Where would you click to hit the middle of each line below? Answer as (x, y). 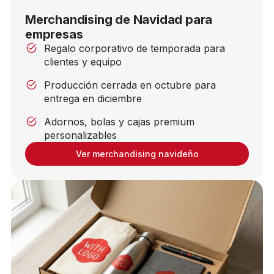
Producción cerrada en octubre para (130, 85)
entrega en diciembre (93, 98)
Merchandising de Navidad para (119, 19)
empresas (54, 34)
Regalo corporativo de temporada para (135, 48)
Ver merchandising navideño (137, 154)
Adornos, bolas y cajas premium (120, 121)
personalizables (81, 135)
